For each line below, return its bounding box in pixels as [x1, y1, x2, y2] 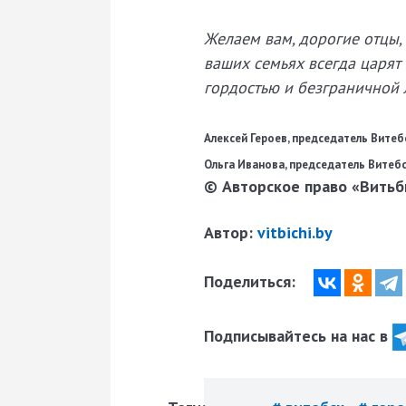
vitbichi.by [257, 221, 333, 243]
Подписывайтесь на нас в [204, 324, 392, 346]
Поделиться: [204, 270, 300, 292]
